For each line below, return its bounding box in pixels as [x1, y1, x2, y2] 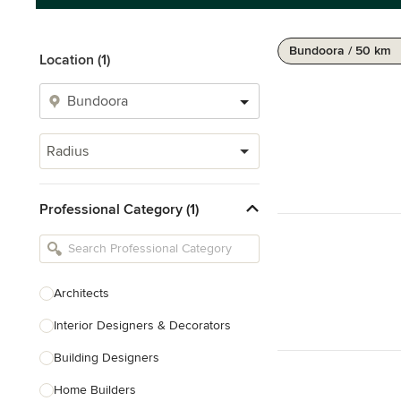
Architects [54, 286, 109, 301]
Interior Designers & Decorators [54, 318, 231, 333]
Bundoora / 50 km [289, 43, 391, 58]
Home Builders [54, 382, 136, 397]
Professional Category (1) [39, 200, 199, 218]
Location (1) [39, 51, 110, 69]
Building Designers [54, 350, 159, 365]
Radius [47, 142, 89, 160]
